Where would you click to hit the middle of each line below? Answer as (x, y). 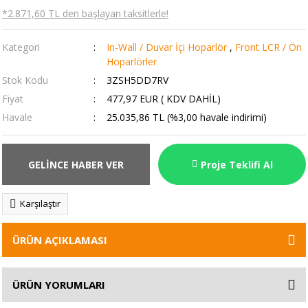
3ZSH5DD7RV (137, 80)
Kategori (21, 47)
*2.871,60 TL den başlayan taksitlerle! (85, 13)
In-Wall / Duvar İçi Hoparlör (166, 47)
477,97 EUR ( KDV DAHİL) (163, 99)
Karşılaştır (40, 203)
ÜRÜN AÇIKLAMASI (60, 240)
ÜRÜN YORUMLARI (59, 285)
